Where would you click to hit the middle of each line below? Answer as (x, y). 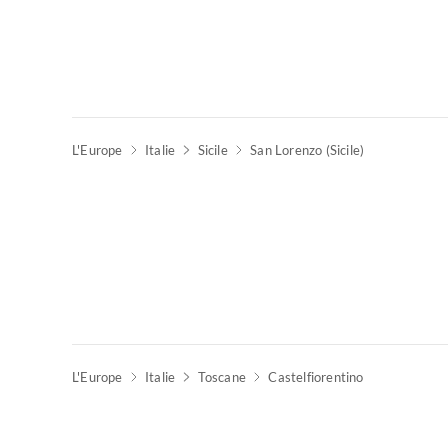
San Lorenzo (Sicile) (307, 150)
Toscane (221, 377)
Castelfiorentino (316, 377)
